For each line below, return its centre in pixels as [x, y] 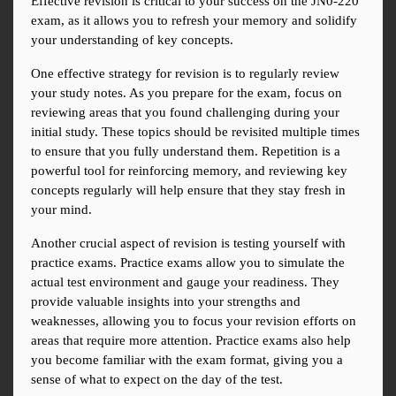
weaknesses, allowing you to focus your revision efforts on [194, 321]
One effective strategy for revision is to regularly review [185, 74]
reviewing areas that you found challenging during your [185, 113]
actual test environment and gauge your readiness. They [185, 282]
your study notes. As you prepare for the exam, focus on [187, 93]
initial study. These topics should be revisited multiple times [195, 132]
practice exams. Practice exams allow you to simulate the [188, 263]
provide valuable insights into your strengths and [166, 302]
